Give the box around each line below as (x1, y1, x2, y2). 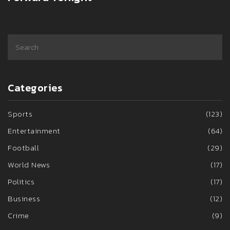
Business (8, 193, 40, 205)
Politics (8, 176, 34, 188)
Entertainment (8, 125, 61, 137)
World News (8, 159, 50, 171)
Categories (8, 80, 62, 96)
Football (8, 142, 39, 154)
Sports (8, 108, 32, 120)
